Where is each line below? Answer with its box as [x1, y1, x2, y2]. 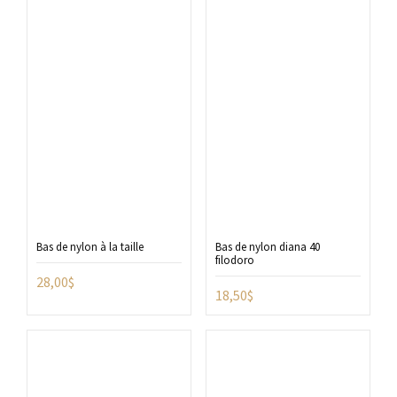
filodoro [214, 253, 254, 269]
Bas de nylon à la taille [36, 239, 144, 255]
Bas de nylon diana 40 [214, 239, 320, 255]
